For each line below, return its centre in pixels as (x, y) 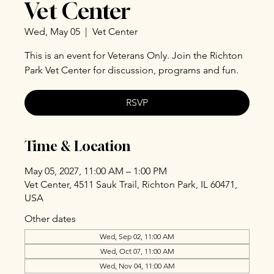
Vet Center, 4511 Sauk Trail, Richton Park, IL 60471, (131, 184)
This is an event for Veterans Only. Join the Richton (134, 55)
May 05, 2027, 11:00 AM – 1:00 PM (96, 171)
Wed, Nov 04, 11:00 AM (137, 266)
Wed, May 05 (52, 31)
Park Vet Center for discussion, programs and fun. (131, 70)
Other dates (50, 219)
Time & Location (77, 146)
